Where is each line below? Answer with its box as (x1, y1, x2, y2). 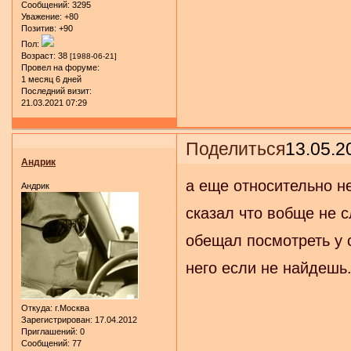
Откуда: (21, 302, 52, 313)
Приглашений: (21, 326, 78, 336)
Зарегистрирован (21, 314, 90, 324)
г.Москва (52, 302, 89, 313)
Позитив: (21, 23, 56, 33)
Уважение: (21, 11, 62, 21)
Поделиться (186, 138, 286, 159)
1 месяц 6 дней (21, 74, 81, 84)
